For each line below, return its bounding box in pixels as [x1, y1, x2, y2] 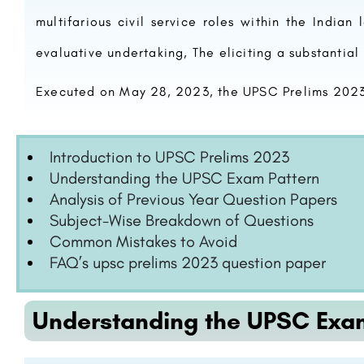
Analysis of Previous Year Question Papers [50, 189, 337, 209]
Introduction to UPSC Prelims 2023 [50, 147, 289, 167]
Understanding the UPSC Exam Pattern [50, 168, 319, 188]
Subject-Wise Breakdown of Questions [50, 210, 314, 230]
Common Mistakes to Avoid [50, 232, 237, 251]
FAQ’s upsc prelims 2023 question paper [50, 253, 326, 272]
